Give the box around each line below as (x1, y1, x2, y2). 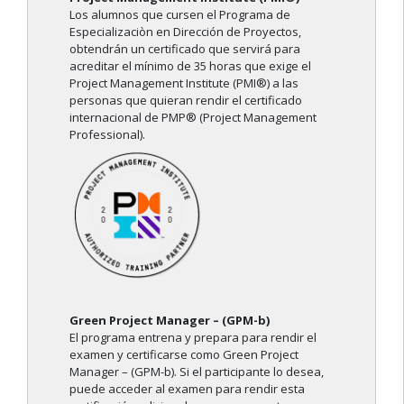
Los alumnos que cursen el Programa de (69, 6, 290, 23)
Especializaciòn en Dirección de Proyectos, (69, 23, 301, 41)
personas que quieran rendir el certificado (69, 92, 302, 109)
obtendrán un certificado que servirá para (69, 41, 300, 58)
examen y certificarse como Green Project (69, 346, 298, 363)
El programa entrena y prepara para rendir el (69, 329, 317, 346)
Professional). (69, 126, 145, 143)
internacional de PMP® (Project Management (69, 109, 317, 126)
